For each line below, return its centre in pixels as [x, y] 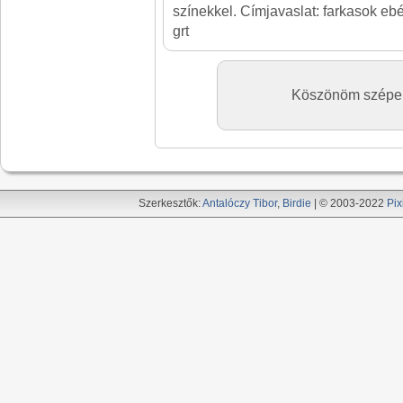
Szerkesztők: [170, 203]
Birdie [297, 203]
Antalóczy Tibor [240, 203]
